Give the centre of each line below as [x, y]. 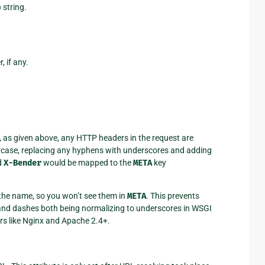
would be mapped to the [87, 162]
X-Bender [22, 163]
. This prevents [172, 195]
